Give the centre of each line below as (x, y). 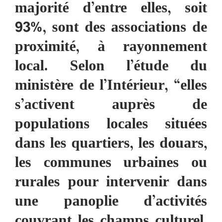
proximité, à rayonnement (111, 48)
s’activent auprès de (111, 106)
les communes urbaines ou (111, 164)
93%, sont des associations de (111, 28)
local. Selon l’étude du (111, 67)
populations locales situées (111, 125)
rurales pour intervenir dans (111, 183)
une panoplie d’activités (111, 202)
